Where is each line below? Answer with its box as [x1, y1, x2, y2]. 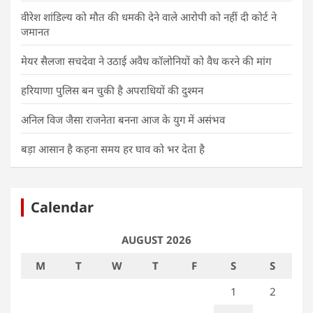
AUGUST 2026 [122, 233, 191, 247]
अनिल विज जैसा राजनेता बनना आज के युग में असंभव [21, 112, 225, 127]
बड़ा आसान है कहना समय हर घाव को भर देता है [21, 142, 205, 156]
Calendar [31, 198, 94, 217]
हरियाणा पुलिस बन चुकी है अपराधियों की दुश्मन [21, 83, 203, 98]
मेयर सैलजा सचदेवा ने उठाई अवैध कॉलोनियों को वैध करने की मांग [21, 54, 271, 68]
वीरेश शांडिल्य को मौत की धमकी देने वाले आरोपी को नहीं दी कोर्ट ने [21, 10, 277, 24]
